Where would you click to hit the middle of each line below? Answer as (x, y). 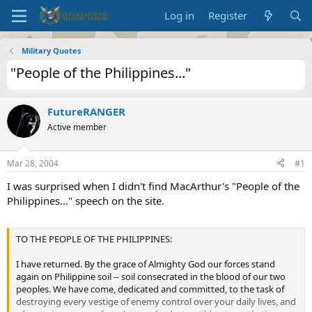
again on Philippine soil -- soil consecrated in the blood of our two (151, 276)
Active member (77, 127)
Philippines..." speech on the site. (86, 200)
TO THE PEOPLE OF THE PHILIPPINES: (94, 239)
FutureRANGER (86, 111)
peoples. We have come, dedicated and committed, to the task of (150, 289)
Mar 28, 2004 (33, 163)
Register (228, 15)
